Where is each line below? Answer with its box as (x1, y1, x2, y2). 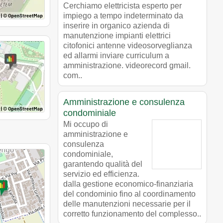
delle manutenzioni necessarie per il (63, 199, 191, 208)
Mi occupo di (63, 119, 108, 128)
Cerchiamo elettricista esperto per (63, 1, 182, 10)
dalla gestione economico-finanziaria (63, 179, 193, 188)
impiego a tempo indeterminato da (63, 11, 183, 20)
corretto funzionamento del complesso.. (63, 209, 201, 218)
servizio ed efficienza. (63, 169, 139, 178)
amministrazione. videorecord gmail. (63, 61, 191, 70)
